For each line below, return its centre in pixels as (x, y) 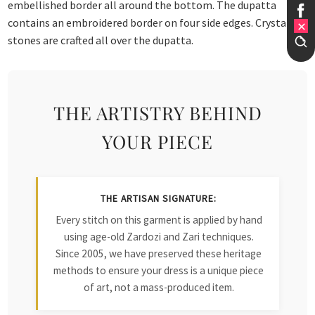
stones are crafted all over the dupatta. (101, 40)
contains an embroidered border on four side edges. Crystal (149, 22)
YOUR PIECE (157, 141)
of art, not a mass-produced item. (159, 287)
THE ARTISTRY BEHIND (157, 112)
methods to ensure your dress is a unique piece (159, 270)
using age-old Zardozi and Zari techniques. (159, 236)
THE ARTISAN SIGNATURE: (159, 198)
